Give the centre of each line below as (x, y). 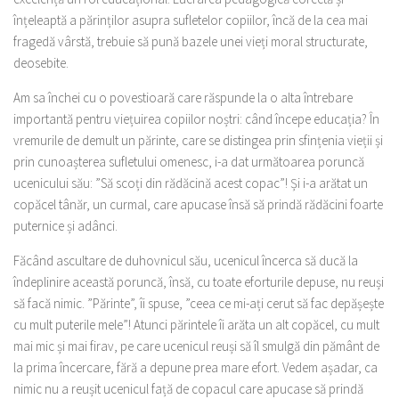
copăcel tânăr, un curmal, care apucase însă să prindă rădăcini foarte (198, 204)
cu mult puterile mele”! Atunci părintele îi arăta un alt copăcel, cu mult (196, 325)
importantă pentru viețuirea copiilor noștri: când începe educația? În (196, 119)
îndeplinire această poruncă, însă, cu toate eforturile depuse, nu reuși (199, 282)
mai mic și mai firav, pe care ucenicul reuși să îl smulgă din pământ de (196, 346)
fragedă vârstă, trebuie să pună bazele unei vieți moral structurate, (191, 41)
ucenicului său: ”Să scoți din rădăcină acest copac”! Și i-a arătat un (191, 183)
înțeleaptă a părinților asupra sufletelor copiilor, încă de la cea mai (191, 20)
